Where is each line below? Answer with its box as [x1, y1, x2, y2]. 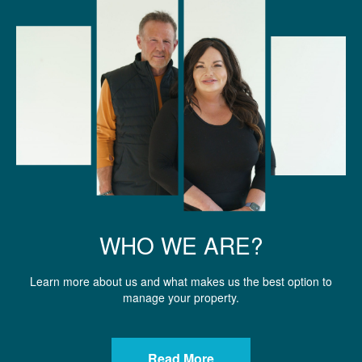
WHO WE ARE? [99, 228, 263, 261]
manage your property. [123, 288, 239, 305]
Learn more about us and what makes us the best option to [30, 272, 332, 289]
